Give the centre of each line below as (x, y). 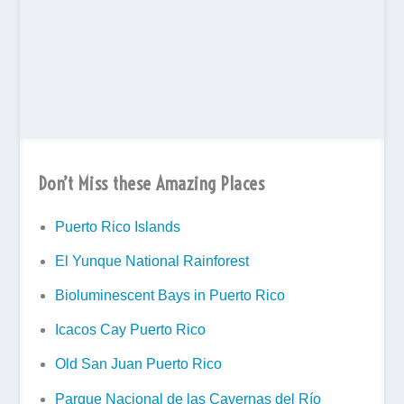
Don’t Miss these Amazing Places (151, 183)
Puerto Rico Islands (117, 226)
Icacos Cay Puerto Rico (130, 330)
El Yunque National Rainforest (151, 261)
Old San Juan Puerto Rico (138, 364)
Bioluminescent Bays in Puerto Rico (170, 296)
